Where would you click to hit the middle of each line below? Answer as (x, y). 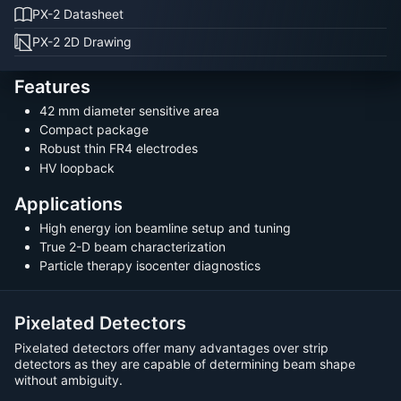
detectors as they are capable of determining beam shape (185, 363)
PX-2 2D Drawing (82, 41)
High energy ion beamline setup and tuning (165, 227)
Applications (68, 204)
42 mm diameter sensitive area (129, 110)
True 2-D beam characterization (132, 246)
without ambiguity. (68, 380)
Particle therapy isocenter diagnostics (150, 266)
